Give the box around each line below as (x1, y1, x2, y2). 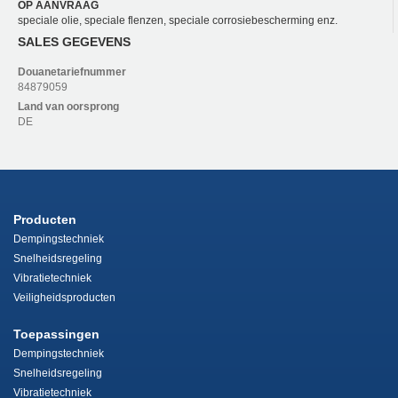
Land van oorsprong (18, 100, 119, 114)
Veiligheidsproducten (13, 291, 115, 305)
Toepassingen (13, 327, 99, 342)
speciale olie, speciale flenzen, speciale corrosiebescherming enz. (18, 13, 338, 27)
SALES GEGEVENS (18, 34, 131, 49)
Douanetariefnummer (18, 66, 126, 79)
